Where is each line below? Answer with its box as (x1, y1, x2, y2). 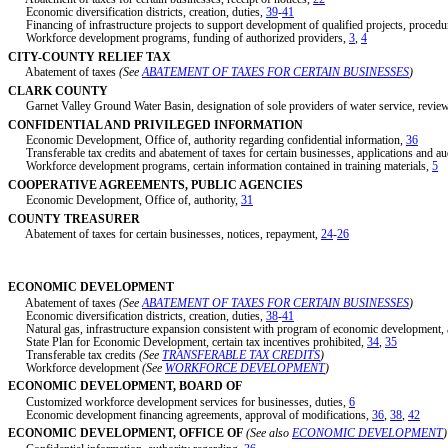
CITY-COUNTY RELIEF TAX (8, 49, 171, 64)
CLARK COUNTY (8, 83, 108, 98)
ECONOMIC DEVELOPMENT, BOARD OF (8, 379, 242, 394)
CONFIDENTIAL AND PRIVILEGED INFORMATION (8, 117, 303, 132)
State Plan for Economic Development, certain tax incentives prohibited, (8, 334, 367, 349)
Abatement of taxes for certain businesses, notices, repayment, (8, 227, 321, 242)
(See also (246, 426, 292, 441)
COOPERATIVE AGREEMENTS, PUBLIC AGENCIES (8, 177, 303, 192)
